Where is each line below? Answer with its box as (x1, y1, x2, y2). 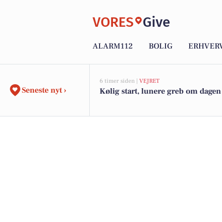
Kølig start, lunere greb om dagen (100, 86, 221, 96)
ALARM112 (93, 41, 133, 52)
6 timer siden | (100, 77, 139, 85)
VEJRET (139, 77, 160, 85)
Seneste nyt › (22, 85, 66, 95)
